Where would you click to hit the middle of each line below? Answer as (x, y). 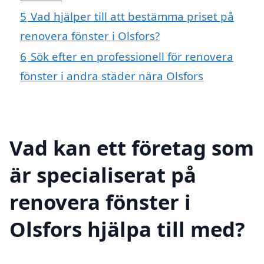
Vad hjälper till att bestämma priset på (132, 16)
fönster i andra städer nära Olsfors (112, 76)
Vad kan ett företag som (132, 147)
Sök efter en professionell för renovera (132, 57)
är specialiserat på (103, 174)
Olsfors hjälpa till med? (127, 229)
